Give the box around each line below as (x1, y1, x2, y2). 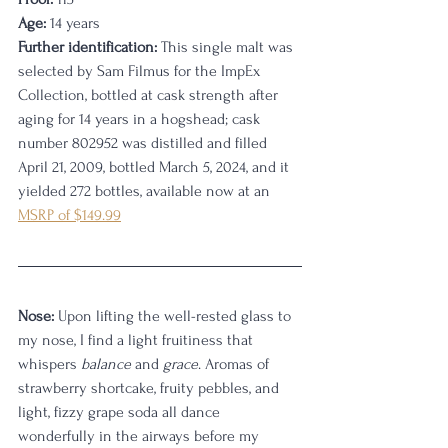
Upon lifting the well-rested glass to (54, 307, 295, 326)
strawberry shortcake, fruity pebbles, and (18, 379, 283, 398)
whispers (18, 355, 81, 374)
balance (81, 355, 131, 374)
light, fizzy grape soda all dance (18, 403, 224, 422)
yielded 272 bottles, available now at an (18, 182, 274, 201)
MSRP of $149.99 (18, 206, 121, 225)
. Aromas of (198, 355, 273, 374)
